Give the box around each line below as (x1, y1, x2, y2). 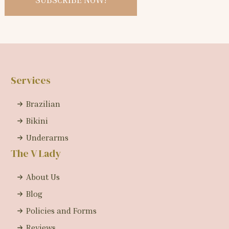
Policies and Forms (26, 205, 97, 216)
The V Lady (10, 146, 61, 161)
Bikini (26, 116, 48, 126)
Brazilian (26, 99, 60, 109)
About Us (26, 172, 60, 182)
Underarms (26, 132, 68, 143)
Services (10, 73, 51, 88)
